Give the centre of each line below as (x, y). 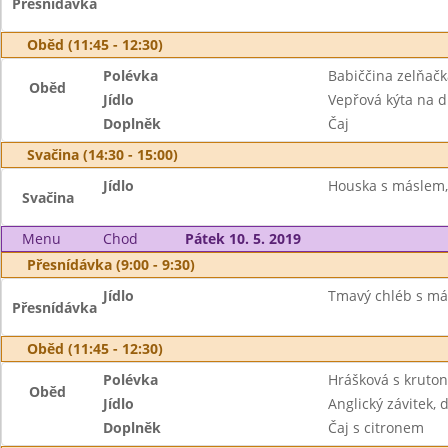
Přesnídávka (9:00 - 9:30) (111, 264)
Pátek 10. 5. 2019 (242, 238)
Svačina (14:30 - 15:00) (102, 154)
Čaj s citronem (375, 427)
